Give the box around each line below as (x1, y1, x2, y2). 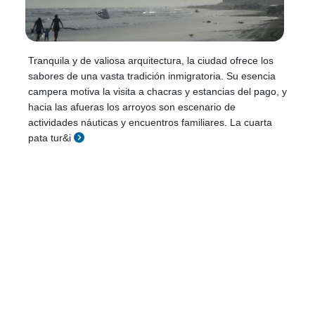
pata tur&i (28, 132, 71, 143)
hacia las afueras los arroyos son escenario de (28, 101, 236, 112)
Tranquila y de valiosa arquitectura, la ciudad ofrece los (28, 55, 274, 66)
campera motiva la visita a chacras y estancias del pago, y (28, 86, 287, 97)
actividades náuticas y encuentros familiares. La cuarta (28, 117, 272, 128)
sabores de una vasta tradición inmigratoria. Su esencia (28, 70, 276, 82)
